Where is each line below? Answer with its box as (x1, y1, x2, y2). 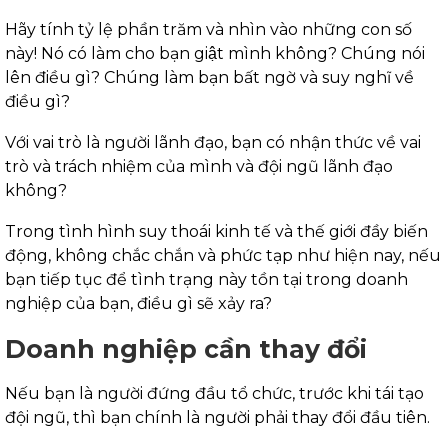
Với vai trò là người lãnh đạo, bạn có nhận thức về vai (5, 132, 421, 152)
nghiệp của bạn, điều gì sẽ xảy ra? (5, 293, 272, 313)
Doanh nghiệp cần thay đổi (5, 333, 367, 364)
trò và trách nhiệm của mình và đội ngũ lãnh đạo (5, 156, 393, 176)
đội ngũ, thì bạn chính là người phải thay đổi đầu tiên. (5, 407, 430, 427)
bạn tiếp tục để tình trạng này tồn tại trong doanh (5, 269, 408, 289)
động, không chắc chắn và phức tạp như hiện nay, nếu (5, 245, 441, 265)
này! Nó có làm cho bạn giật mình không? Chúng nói (5, 43, 425, 63)
